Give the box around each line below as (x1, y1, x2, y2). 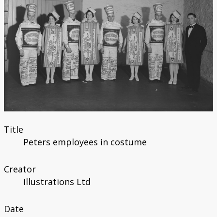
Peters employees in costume (23, 136, 147, 148)
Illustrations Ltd (23, 176, 91, 188)
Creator (3, 163, 36, 175)
